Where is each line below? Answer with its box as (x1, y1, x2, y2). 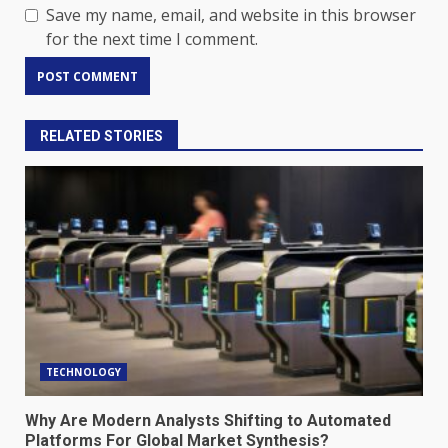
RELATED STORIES (40, 128, 163, 145)
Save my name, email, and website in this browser (46, 4, 416, 27)
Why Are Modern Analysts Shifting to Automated (25, 411, 391, 431)
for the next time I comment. (46, 28, 258, 51)
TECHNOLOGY (46, 365, 121, 380)
